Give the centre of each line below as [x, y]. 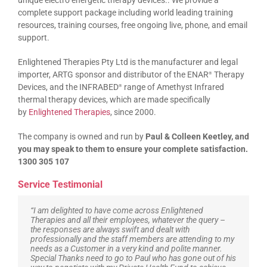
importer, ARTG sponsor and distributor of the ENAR [113, 75]
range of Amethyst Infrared [173, 87]
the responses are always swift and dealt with [110, 230]
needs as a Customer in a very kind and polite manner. [126, 249]
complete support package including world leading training [125, 13]
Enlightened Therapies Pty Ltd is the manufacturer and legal [128, 62]
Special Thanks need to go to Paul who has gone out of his [133, 258]
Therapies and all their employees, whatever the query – [128, 220]
